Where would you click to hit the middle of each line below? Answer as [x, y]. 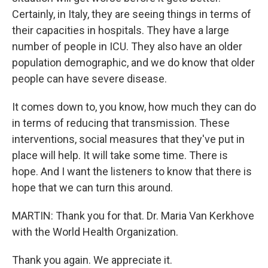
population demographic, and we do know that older [133, 62]
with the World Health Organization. [95, 232]
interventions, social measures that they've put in [128, 139]
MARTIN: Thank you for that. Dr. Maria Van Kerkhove [133, 215]
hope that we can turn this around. [92, 187]
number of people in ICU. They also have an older [127, 46]
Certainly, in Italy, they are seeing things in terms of [132, 14]
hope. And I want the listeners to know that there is [132, 171]
